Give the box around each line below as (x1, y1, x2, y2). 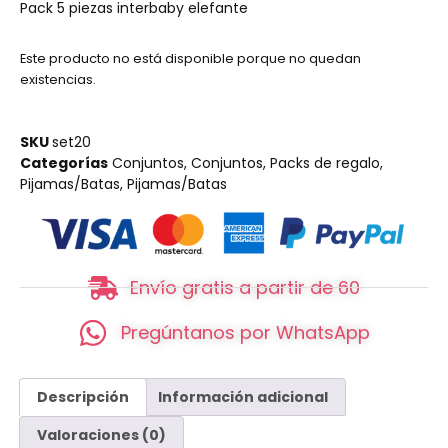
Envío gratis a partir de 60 (130, 275, 361, 301)
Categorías (20, 153, 108, 174)
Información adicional (158, 386, 329, 407)
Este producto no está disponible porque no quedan (20, 49, 361, 69)
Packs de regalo (270, 153, 380, 174)
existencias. (20, 70, 96, 90)
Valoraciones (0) (36, 425, 166, 446)
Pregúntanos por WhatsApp (120, 320, 370, 346)
